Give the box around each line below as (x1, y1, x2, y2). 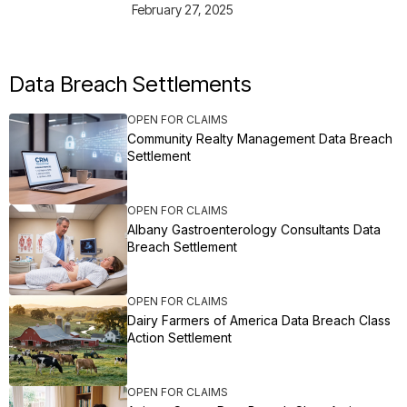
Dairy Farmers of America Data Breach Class (127, 313, 391, 329)
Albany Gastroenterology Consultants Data (127, 222, 381, 238)
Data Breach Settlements (9, 71, 252, 98)
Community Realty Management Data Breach (127, 131, 392, 147)
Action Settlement (127, 330, 232, 346)
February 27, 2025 (132, 2, 233, 18)
